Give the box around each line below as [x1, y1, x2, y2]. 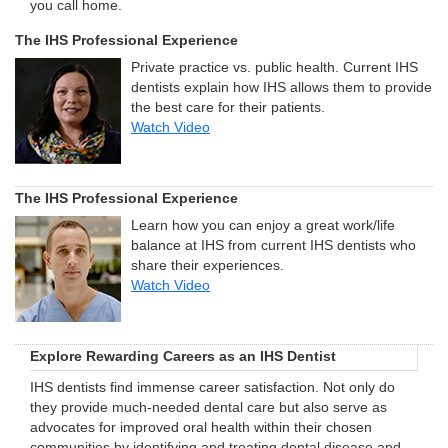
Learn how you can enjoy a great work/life [131, 217, 395, 233]
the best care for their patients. [131, 100, 325, 116]
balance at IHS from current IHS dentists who [131, 237, 416, 253]
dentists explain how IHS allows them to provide [131, 80, 432, 96]
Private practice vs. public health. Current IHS [131, 60, 418, 76]
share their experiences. [131, 257, 284, 273]
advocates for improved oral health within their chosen [30, 419, 372, 435]
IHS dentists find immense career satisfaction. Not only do [30, 379, 395, 395]
